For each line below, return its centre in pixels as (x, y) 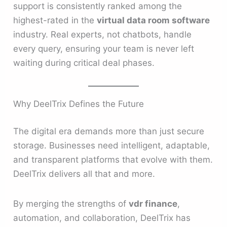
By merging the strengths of (71, 204)
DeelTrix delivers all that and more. (84, 174)
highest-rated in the (55, 20)
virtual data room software (154, 20)
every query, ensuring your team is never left (104, 49)
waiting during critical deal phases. (84, 63)
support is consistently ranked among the (98, 6)
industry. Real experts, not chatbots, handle (103, 34)
